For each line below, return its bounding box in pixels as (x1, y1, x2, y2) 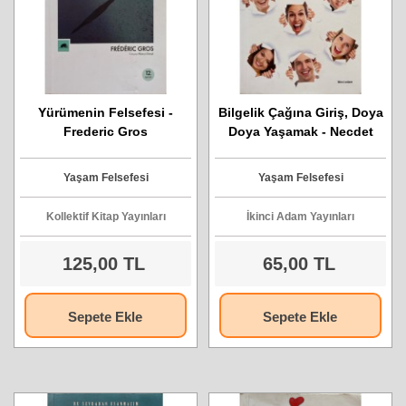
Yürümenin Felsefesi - (38, 105, 173, 120)
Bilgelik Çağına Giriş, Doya (217, 105, 383, 120)
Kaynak (277, 143, 324, 158)
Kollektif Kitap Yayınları (45, 210, 166, 223)
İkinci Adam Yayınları (246, 210, 354, 223)
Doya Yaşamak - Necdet (227, 124, 373, 139)
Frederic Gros (63, 124, 148, 139)
